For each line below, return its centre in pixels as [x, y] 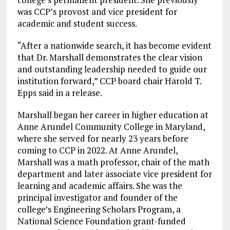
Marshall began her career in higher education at [113, 114]
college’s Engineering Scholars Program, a [99, 209]
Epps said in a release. [60, 92]
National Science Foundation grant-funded [101, 221]
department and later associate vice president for [114, 174]
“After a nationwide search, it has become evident [114, 45]
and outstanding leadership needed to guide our [112, 69]
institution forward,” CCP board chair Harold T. [109, 81]
